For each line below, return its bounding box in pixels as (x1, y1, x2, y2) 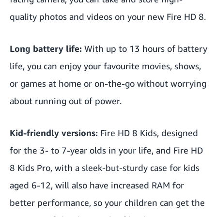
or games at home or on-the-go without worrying (10, 77, 206, 89)
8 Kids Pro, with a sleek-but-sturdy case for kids (10, 162, 200, 173)
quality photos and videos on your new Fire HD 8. (10, 11, 206, 22)
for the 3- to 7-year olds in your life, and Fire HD (10, 144, 203, 155)
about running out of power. (10, 95, 122, 106)
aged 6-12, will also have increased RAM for (10, 179, 184, 190)
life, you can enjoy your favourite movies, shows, (10, 60, 201, 71)
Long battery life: (10, 43, 84, 54)
